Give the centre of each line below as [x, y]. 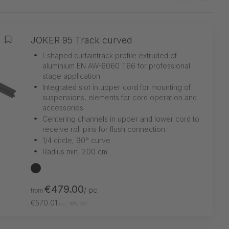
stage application [71, 76]
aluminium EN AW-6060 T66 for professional [116, 65]
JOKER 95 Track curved [82, 40]
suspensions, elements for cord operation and [120, 97]
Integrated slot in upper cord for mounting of [117, 87]
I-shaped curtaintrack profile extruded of [110, 55]
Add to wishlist [38, 45]
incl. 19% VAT [73, 203]
